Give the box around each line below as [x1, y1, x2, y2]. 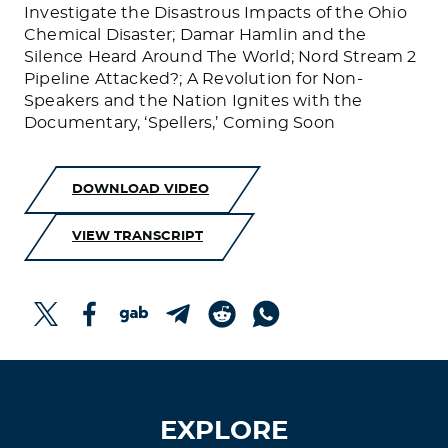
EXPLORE [160, 418, 288, 445]
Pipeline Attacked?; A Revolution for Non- [24, 71, 363, 88]
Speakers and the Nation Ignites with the [24, 93, 363, 110]
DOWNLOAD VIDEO [72, 182, 209, 197]
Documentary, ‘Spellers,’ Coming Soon [24, 115, 335, 132]
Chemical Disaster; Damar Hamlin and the [24, 27, 367, 44]
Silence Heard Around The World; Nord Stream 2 [24, 49, 417, 66]
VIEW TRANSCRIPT [72, 229, 203, 244]
